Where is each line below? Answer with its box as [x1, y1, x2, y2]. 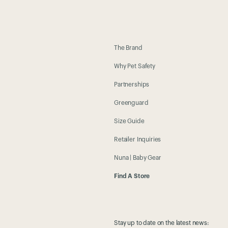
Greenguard [114, 100, 149, 106]
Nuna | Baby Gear [114, 155, 161, 161]
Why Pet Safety [114, 63, 155, 69]
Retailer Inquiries [114, 136, 161, 142]
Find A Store [114, 173, 150, 179]
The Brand [114, 45, 142, 51]
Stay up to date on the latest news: [114, 220, 209, 226]
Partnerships [114, 81, 150, 88]
